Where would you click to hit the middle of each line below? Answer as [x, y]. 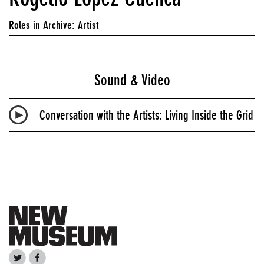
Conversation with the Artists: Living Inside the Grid [146, 115]
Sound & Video [132, 80]
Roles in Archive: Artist [54, 24]
